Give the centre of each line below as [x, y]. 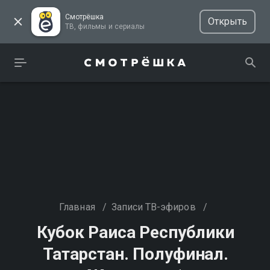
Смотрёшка [85, 17]
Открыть [227, 21]
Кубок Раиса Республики [136, 232]
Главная [77, 207]
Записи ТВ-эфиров [153, 207]
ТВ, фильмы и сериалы [129, 27]
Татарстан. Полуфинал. [136, 254]
